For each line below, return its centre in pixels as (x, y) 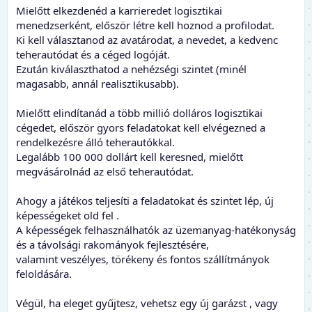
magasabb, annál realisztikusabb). (97, 83)
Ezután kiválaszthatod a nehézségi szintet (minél (131, 69)
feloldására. (44, 273)
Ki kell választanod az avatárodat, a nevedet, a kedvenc (147, 39)
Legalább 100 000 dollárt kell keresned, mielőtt (130, 156)
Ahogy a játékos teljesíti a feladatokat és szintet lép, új (145, 200)
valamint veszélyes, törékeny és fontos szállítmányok (143, 259)
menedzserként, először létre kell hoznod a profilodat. (145, 25)
